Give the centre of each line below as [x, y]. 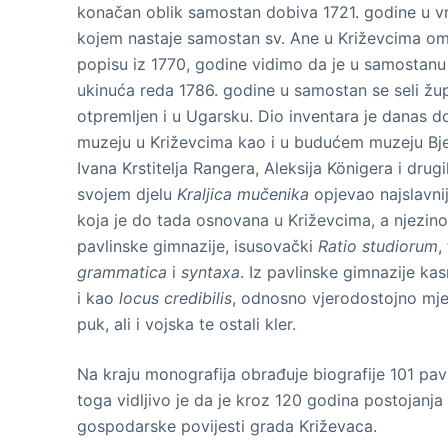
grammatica [125, 272]
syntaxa [208, 272]
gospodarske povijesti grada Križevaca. [227, 426]
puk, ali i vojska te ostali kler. [187, 324]
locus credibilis [176, 298]
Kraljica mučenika [243, 194]
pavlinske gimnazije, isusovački [198, 246]
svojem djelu [127, 194]
